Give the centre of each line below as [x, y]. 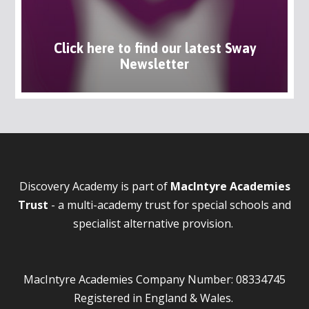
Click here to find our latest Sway [154, 49]
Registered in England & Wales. [154, 298]
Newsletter [154, 64]
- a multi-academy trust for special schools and [170, 205]
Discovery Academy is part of [94, 186]
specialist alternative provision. [154, 223]
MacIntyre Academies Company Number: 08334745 [154, 279]
